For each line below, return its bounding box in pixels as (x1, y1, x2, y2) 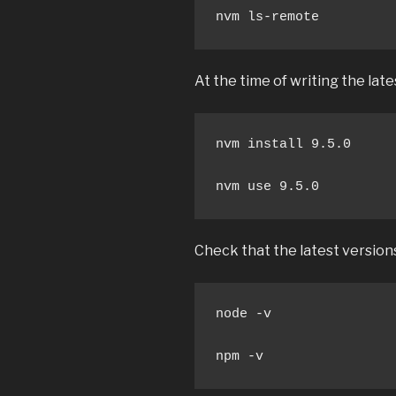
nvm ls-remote (216, 9, 319, 25)
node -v (216, 306, 271, 322)
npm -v (216, 348, 263, 364)
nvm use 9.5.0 (216, 179, 319, 194)
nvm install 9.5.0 (216, 136, 351, 152)
